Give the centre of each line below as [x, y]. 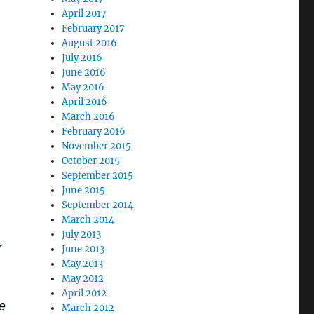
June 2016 [84, 73]
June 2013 [83, 249]
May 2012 [83, 279]
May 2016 [83, 87]
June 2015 [84, 190]
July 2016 [82, 58]
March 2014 [88, 220]
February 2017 [94, 28]
